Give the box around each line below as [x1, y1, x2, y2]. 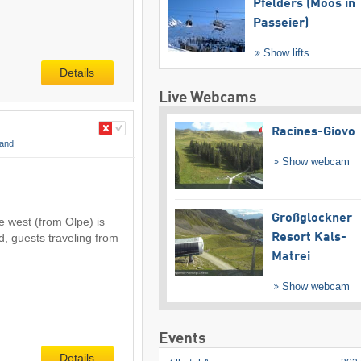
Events [158, 331, 206, 347]
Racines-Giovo [271, 125, 355, 139]
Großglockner [271, 212, 352, 226]
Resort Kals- [271, 231, 346, 245]
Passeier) [252, 16, 309, 30]
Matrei [271, 251, 310, 264]
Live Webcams [158, 89, 257, 106]
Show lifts [260, 46, 310, 59]
